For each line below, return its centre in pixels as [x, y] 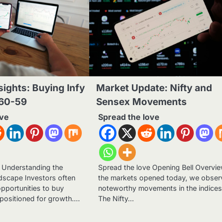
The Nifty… [116, 199]
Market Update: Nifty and [154, 88]
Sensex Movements [142, 102]
